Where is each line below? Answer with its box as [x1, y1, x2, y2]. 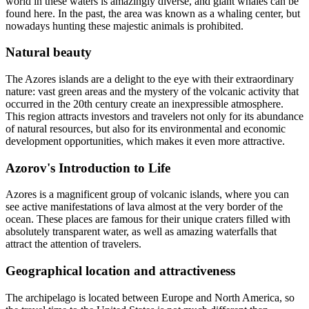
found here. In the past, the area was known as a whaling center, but [6, 7, 300, 19]
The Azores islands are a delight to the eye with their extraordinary [6, 72, 294, 85]
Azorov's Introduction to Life [6, 160, 170, 175]
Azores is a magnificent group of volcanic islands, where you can [6, 188, 289, 201]
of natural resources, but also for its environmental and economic [6, 122, 286, 134]
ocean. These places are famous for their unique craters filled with [6, 213, 290, 226]
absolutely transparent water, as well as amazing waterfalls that [6, 226, 277, 238]
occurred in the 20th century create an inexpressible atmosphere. [6, 97, 283, 110]
